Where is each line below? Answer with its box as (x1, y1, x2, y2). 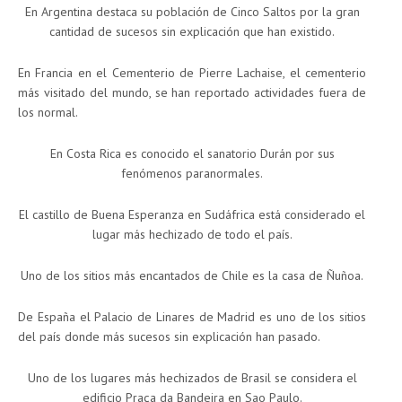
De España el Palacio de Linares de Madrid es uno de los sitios (18, 309, 366, 326)
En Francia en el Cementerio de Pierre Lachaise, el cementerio (18, 65, 366, 82)
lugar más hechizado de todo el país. (92, 226, 293, 243)
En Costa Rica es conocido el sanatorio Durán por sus (49, 145, 335, 162)
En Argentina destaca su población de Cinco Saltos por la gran (24, 4, 360, 21)
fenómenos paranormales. (121, 165, 263, 182)
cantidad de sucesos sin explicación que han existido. (49, 23, 335, 40)
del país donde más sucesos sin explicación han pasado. (18, 328, 320, 345)
